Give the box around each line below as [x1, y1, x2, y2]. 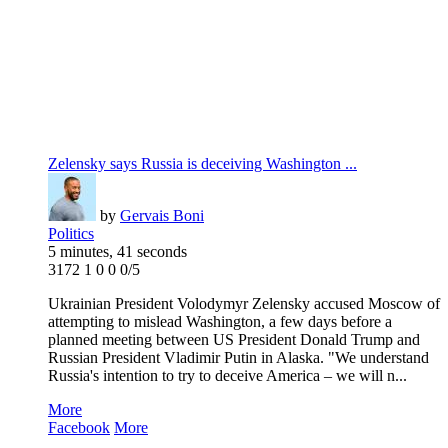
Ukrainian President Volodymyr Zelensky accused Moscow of [48, 295, 440, 313]
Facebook [48, 419, 110, 437]
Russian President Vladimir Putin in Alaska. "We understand [48, 349, 429, 367]
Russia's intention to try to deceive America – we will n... [48, 367, 407, 385]
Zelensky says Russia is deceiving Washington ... [48, 155, 357, 173]
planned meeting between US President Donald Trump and [48, 331, 420, 349]
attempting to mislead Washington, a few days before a [48, 313, 392, 331]
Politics [48, 225, 94, 243]
